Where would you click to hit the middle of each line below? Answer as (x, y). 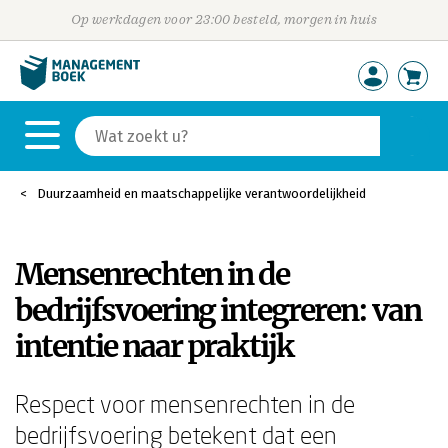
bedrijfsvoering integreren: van (218, 310)
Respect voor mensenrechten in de (185, 403)
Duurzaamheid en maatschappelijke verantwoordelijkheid (201, 193)
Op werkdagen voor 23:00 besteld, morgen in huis (224, 19)
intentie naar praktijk (154, 346)
